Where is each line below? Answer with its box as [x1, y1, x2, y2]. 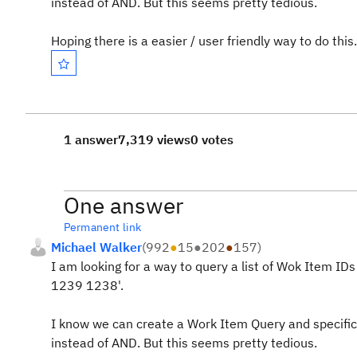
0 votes [190, 131, 233, 147]
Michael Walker [51, 239, 142, 255]
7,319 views [118, 131, 190, 147]
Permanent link [64, 220, 142, 234]
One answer [64, 190, 183, 220]
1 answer [64, 131, 118, 147]
